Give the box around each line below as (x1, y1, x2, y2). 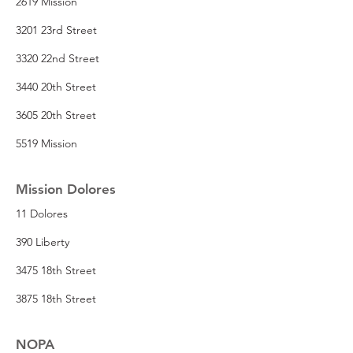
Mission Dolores (16, 180, 116, 197)
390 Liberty (16, 234, 69, 249)
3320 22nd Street (16, 50, 99, 65)
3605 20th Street (16, 107, 96, 122)
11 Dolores (16, 206, 68, 221)
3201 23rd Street (16, 22, 97, 37)
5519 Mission (16, 136, 77, 150)
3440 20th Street (16, 79, 96, 94)
